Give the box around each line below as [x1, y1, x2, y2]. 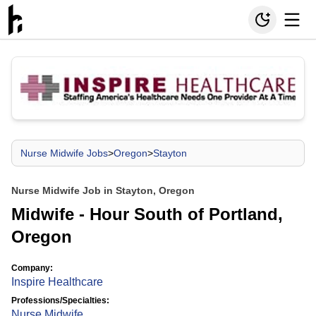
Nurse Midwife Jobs [20, 147, 108, 159]
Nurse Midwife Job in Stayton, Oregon [11, 185, 195, 196]
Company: [11, 263, 53, 273]
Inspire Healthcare [11, 276, 103, 288]
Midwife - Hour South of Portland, [11, 205, 283, 224]
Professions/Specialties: [11, 296, 109, 305]
